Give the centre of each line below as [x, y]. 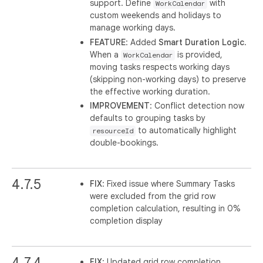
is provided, [199, 54]
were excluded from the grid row [153, 196]
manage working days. [133, 28]
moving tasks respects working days [160, 67]
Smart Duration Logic [202, 42]
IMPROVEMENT [120, 106]
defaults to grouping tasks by [148, 118]
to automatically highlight [186, 130]
